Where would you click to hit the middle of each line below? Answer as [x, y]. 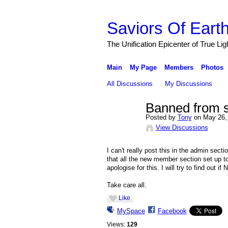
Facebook [172, 211]
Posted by [161, 117]
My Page [143, 67]
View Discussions [182, 127]
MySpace [131, 211]
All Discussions [130, 83]
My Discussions [189, 83]
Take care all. [126, 185]
